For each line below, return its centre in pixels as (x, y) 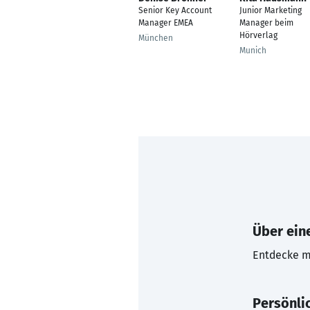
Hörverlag (258, 35)
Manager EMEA (166, 23)
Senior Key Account (175, 10)
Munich (253, 51)
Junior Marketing (271, 10)
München (156, 38)
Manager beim (266, 23)
